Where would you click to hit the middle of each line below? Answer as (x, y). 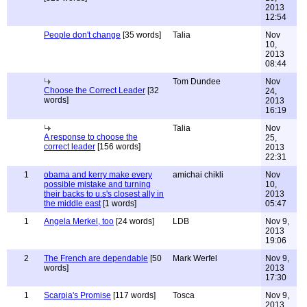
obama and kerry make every (98, 175)
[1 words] (119, 204)
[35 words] (141, 35)
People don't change (82, 35)
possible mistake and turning (97, 184)
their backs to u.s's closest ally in (104, 194)
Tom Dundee (197, 82)
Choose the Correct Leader (95, 90)
